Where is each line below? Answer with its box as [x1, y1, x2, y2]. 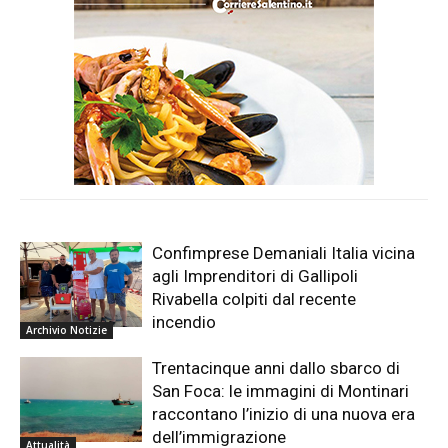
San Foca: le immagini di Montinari [152, 380, 410, 401]
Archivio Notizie [26, 322, 107, 337]
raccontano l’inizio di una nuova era [152, 403, 416, 424]
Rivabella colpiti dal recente [152, 288, 357, 309]
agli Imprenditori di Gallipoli [152, 265, 359, 286]
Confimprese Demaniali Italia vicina [152, 242, 416, 263]
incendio [152, 311, 217, 332]
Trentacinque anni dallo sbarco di [152, 357, 401, 378]
